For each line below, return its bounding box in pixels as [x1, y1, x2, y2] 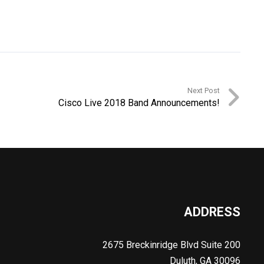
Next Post [187, 86, 220, 95]
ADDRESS [183, 204, 240, 219]
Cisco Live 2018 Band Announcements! [58, 97, 220, 108]
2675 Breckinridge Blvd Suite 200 [102, 239, 240, 250]
